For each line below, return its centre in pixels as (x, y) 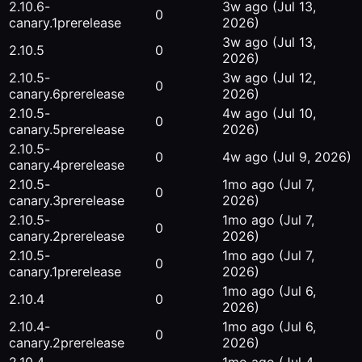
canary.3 (35, 201)
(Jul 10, (294, 114)
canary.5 (35, 130)
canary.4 (35, 165)
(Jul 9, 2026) (312, 157)
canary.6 (35, 94)
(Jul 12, (294, 78)
